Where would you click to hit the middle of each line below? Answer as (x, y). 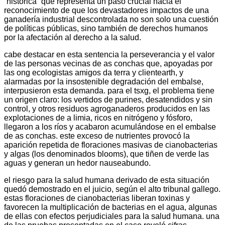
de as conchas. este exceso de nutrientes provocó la (97, 136)
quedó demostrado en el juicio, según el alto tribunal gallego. (112, 189)
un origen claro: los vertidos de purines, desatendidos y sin (108, 99)
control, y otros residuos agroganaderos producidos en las (107, 108)
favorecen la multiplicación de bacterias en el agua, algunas (110, 207)
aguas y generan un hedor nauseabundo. (77, 163)
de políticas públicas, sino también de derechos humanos (106, 28)
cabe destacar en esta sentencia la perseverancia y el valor (109, 54)
